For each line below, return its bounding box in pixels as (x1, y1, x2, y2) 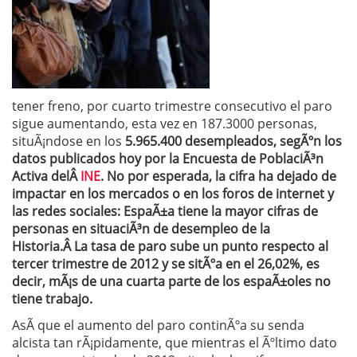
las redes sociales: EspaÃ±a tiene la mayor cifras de (12, 202, 318, 220)
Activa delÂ (12, 167, 80, 185)
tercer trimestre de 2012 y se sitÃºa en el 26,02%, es (12, 255, 320, 273)
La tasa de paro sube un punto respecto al (74, 237, 328, 255)
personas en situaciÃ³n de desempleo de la (12, 220, 270, 237)
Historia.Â (12, 237, 74, 255)
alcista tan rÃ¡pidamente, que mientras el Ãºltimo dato (12, 334, 337, 351)
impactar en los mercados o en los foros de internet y (12, 185, 334, 202)
